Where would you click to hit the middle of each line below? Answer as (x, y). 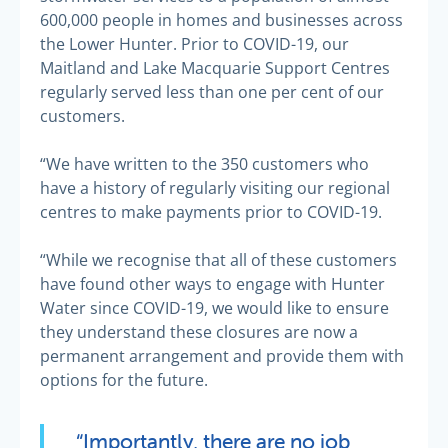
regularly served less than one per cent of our (212, 91)
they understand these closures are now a (199, 331)
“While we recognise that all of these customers (218, 259)
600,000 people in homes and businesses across (221, 19)
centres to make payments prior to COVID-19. (211, 211)
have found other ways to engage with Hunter (212, 283)
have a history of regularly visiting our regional (215, 187)
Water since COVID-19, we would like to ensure (214, 307)
